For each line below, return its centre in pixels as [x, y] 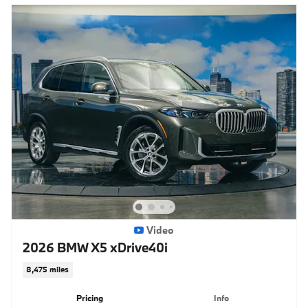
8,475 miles [48, 269]
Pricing [90, 297]
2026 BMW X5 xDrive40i [95, 247]
